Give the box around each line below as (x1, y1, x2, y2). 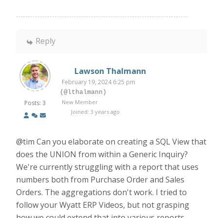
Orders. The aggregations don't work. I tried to (16, 187, 187, 198)
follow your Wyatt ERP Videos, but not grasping (16, 200, 190, 210)
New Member (62, 98, 98, 106)
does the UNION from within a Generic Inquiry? (16, 149, 188, 160)
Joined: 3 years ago (70, 108, 120, 115)
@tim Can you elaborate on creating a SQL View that (16, 136, 207, 147)
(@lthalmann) (60, 89, 107, 96)
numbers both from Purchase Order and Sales (16, 174, 185, 185)
